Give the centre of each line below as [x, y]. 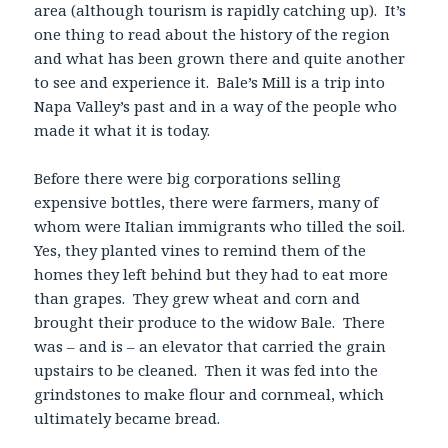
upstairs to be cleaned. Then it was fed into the [206, 369]
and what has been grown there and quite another [220, 57]
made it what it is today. [122, 129]
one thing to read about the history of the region [212, 33]
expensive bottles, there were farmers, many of [206, 201]
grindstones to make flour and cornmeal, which [209, 393]
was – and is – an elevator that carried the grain [210, 345]
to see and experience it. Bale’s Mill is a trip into [210, 81]
